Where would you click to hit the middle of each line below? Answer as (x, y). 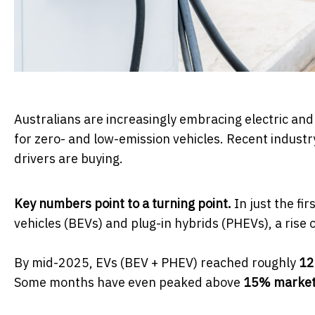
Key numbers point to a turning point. (123, 204)
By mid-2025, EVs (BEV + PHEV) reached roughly (156, 263)
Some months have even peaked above (129, 283)
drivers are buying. (69, 159)
